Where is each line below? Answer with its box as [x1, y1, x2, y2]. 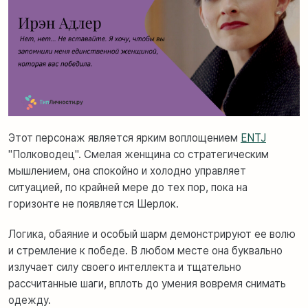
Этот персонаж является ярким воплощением [8, 131, 241, 144]
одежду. [8, 293, 51, 307]
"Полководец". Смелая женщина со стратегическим [8, 147, 269, 161]
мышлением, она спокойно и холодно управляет [8, 164, 246, 177]
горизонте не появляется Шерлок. [8, 197, 179, 210]
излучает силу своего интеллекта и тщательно [8, 260, 241, 274]
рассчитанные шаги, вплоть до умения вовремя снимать [8, 276, 286, 290]
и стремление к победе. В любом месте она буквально [8, 243, 283, 257]
